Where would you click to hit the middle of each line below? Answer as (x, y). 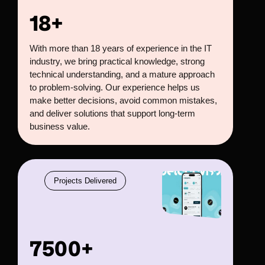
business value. (60, 126)
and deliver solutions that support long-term (112, 113)
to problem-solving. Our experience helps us (115, 87)
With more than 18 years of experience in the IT (121, 48)
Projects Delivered (85, 181)
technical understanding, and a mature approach (122, 74)
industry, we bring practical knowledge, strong (117, 61)
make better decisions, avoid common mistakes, (123, 100)
